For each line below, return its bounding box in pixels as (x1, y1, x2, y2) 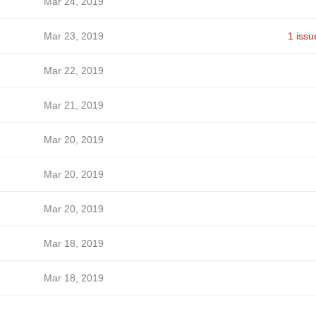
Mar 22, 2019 (43, 65, 104, 76)
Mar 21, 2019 (43, 99, 104, 111)
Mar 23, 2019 (43, 30, 104, 42)
